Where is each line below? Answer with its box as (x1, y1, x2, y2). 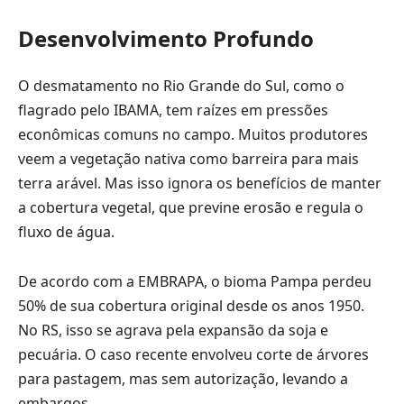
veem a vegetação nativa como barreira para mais (18, 148, 359, 169)
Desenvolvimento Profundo (18, 23, 314, 54)
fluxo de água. (18, 221, 115, 242)
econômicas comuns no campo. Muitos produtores (18, 124, 368, 144)
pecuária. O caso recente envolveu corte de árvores (18, 344, 369, 365)
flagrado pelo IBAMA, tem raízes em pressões (18, 99, 328, 120)
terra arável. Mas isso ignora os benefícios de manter (18, 172, 381, 193)
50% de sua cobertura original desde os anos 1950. (18, 296, 364, 317)
